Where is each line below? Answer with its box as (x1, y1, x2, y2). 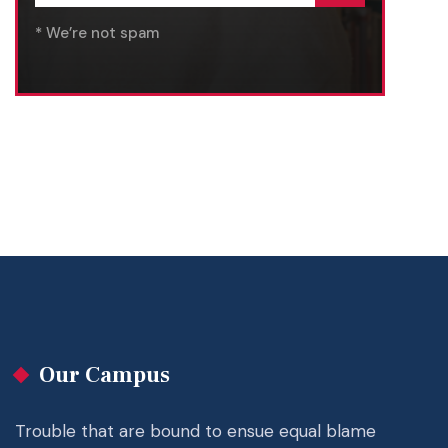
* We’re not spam (35, 23, 159, 43)
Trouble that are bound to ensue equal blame (15, 420, 376, 442)
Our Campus (39, 361, 170, 389)
